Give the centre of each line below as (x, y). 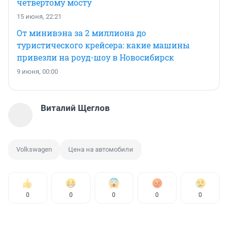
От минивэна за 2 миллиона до (81, 33)
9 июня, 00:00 (37, 71)
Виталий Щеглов (75, 108)
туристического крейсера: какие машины (103, 45)
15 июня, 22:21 (39, 16)
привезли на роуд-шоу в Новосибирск (95, 57)
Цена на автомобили (101, 149)
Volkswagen (34, 149)
